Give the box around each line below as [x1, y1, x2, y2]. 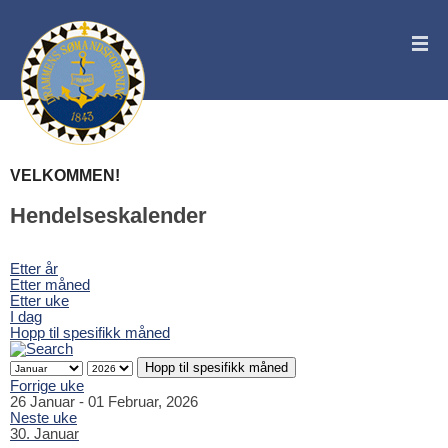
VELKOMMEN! [10, 166, 120, 184]
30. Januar [10, 426, 79, 443]
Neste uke [10, 410, 77, 427]
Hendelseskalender [10, 202, 207, 228]
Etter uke [10, 293, 69, 310]
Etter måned [10, 277, 90, 294]
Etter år [10, 261, 58, 278]
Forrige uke [10, 378, 84, 395]
